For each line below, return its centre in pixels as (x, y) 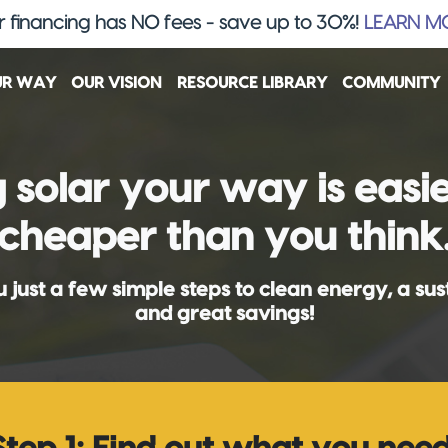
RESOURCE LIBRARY (251, 83)
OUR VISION (116, 83)
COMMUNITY (390, 83)
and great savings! (224, 314)
